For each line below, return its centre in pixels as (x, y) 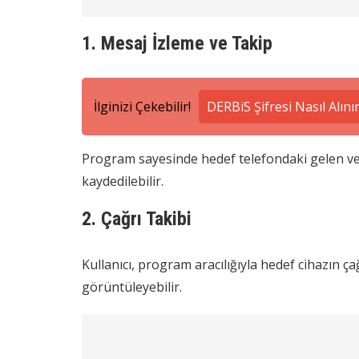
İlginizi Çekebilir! (142, 106)
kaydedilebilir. (123, 181)
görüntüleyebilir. (132, 286)
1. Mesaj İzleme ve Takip (177, 43)
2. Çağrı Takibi (137, 218)
